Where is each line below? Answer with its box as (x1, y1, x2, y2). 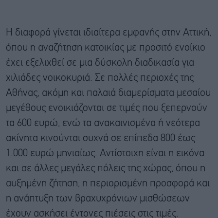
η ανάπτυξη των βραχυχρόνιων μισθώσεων (6, 194, 190, 203)
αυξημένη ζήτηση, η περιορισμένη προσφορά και (6, 179, 210, 188)
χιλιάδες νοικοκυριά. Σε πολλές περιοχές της (6, 73, 194, 83)
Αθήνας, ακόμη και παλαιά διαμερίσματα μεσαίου (6, 88, 211, 98)
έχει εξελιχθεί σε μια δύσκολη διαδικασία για (6, 58, 194, 68)
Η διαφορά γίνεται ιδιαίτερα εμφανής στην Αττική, (6, 28, 211, 37)
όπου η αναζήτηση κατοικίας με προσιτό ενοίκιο (6, 43, 205, 53)
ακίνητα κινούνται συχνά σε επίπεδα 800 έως (6, 133, 195, 143)
